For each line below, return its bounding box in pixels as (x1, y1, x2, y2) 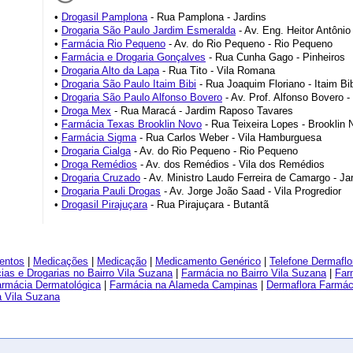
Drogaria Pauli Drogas (61, 185, 161, 197)
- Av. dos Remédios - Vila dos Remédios (137, 158, 325, 170)
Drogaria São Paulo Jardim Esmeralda (61, 24, 236, 36)
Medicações (33, 255, 88, 267)
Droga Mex (61, 105, 111, 117)
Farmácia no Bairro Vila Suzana (181, 267, 326, 279)
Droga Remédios (61, 158, 137, 170)
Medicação (97, 255, 147, 267)
